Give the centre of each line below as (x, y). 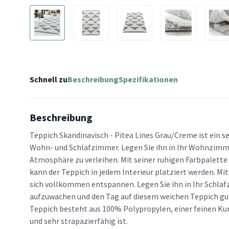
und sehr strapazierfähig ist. (79, 221)
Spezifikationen (148, 79)
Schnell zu (49, 79)
